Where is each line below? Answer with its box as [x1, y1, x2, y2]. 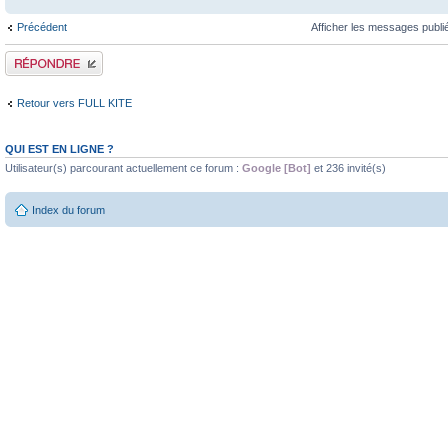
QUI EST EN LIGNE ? [5, 143, 114, 155]
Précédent [17, 21, 67, 33]
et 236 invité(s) [311, 162, 386, 174]
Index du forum [32, 203, 105, 216]
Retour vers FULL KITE [17, 96, 132, 109]
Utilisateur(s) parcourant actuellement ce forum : [5, 162, 242, 174]
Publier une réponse [5, 51, 102, 63]
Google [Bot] [242, 162, 311, 174]
